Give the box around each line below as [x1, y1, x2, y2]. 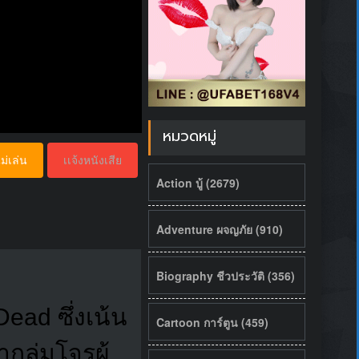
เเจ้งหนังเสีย [63, 153, 122, 167]
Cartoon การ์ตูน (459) [155, 313, 268, 330]
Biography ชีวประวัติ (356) [155, 267, 295, 284]
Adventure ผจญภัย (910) [155, 220, 283, 237]
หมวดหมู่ [162, 124, 216, 147]
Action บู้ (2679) [155, 174, 240, 191]
